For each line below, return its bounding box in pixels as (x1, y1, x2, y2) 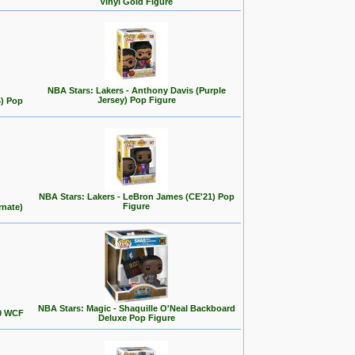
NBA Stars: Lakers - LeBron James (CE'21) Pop (38, 192, 235, 201)
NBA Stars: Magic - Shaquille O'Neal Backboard (37, 303, 235, 313)
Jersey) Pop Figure (97, 95, 176, 105)
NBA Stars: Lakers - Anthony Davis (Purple (47, 86, 226, 95)
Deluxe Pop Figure (97, 313, 175, 323)
